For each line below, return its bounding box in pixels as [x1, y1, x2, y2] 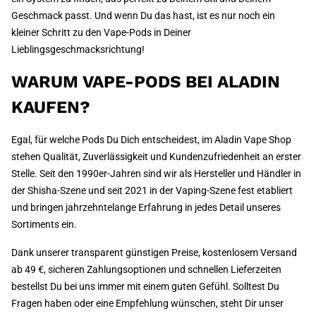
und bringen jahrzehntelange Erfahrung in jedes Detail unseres [11, 202, 281, 214]
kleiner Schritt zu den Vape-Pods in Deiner [11, 27, 191, 39]
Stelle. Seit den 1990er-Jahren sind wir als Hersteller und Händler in [11, 168, 301, 180]
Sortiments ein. [11, 219, 77, 231]
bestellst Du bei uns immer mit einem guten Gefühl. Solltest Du [11, 281, 279, 293]
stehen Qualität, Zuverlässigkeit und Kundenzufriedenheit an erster [11, 151, 301, 163]
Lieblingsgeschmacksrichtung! [11, 44, 145, 56]
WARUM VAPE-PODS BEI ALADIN [11, 72, 280, 92]
